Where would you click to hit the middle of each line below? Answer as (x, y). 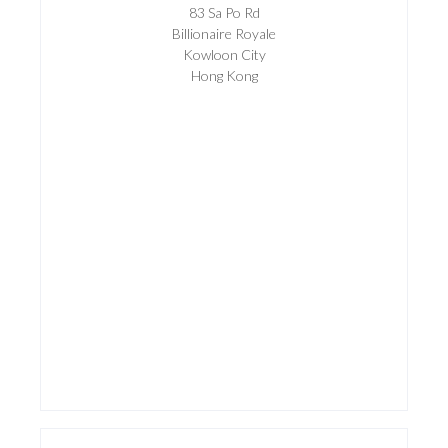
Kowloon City (224, 54)
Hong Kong (224, 75)
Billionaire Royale (224, 33)
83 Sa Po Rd (224, 12)
